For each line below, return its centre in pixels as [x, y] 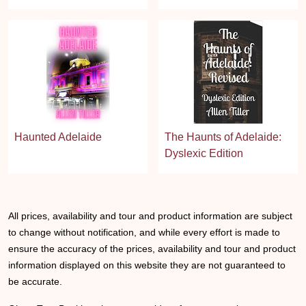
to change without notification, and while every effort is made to [144, 233]
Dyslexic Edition [204, 154]
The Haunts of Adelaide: [223, 137]
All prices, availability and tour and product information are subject [150, 216]
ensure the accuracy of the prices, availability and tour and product [152, 249]
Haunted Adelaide [58, 137]
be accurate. [35, 282]
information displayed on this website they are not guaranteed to [147, 265]
